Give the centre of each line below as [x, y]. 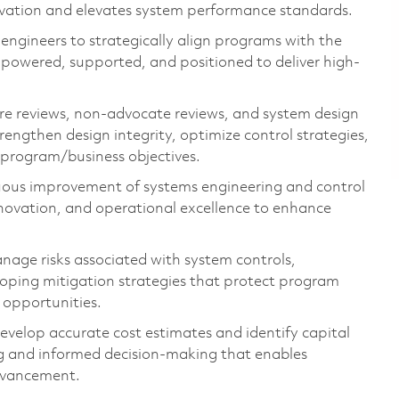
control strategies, [306, 135]
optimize [210, 135]
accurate [79, 333]
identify [272, 333]
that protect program [265, 281]
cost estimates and [178, 333]
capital [326, 333]
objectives [162, 157]
